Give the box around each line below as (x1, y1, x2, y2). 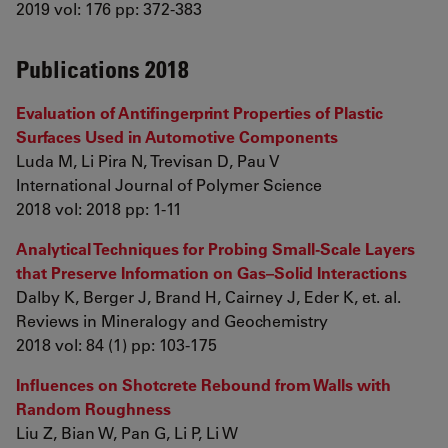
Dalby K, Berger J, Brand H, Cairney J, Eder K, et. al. (16, 286, 401, 307)
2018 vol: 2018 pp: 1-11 (16, 198, 182, 219)
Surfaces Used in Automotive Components (16, 126, 338, 147)
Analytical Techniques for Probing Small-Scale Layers (16, 238, 415, 259)
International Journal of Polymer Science (16, 174, 322, 195)
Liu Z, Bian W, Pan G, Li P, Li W (16, 422, 238, 443)
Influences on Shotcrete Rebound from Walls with (16, 374, 391, 395)
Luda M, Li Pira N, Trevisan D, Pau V (16, 150, 280, 171)
